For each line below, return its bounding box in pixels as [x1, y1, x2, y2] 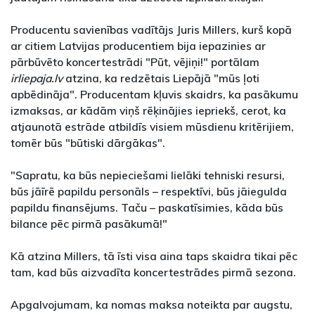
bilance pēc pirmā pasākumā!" [11, 217, 167, 231]
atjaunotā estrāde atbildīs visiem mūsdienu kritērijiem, [11, 120, 294, 134]
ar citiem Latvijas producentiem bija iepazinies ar [11, 39, 266, 53]
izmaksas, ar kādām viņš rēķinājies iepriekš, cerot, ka [11, 103, 286, 118]
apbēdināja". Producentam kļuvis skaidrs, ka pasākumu [11, 87, 298, 102]
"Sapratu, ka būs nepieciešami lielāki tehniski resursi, [11, 168, 285, 183]
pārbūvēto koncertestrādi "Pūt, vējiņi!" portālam [11, 55, 259, 70]
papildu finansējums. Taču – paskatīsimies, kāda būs [11, 200, 283, 215]
